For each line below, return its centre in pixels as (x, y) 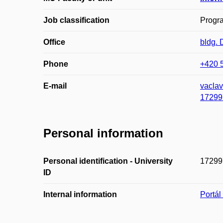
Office (54, 42)
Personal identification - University (108, 161)
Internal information (80, 194)
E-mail (55, 86)
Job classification (76, 20)
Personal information (103, 133)
